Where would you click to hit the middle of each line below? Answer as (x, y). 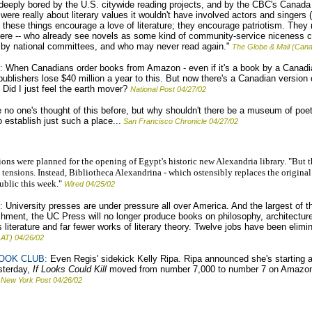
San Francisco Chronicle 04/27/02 (181, 121)
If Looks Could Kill (70, 269)
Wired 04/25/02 (91, 184)
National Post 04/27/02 (168, 89)
